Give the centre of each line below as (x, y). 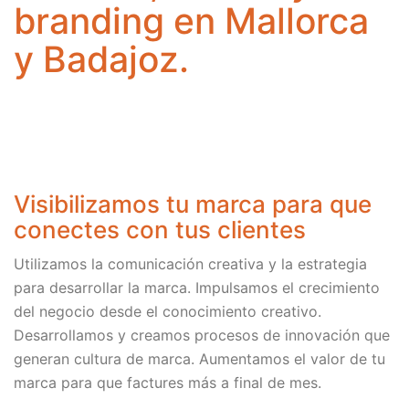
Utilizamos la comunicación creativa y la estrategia (190, 263)
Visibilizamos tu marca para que (193, 204)
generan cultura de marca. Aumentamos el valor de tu (199, 358)
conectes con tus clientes (160, 230)
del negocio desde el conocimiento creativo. (168, 311)
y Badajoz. (101, 58)
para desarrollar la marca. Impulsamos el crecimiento (197, 287)
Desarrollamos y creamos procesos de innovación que (202, 335)
